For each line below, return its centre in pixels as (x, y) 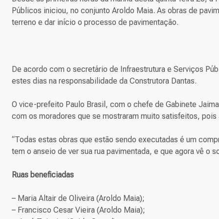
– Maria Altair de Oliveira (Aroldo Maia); (78, 198)
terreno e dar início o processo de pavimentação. (95, 22)
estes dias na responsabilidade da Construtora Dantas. (104, 81)
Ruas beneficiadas (43, 175)
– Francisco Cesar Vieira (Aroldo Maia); (78, 210)
